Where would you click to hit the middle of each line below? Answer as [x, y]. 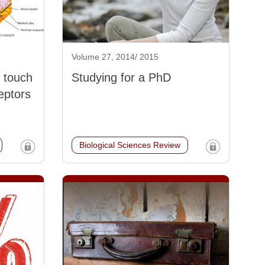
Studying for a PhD [121, 78]
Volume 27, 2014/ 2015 [115, 57]
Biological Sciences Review [130, 145]
